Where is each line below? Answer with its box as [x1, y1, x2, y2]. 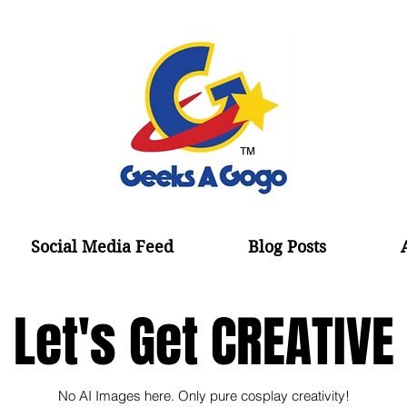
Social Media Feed [31, 237, 174, 256]
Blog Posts [248, 237, 326, 256]
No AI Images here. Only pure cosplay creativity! [57, 387, 350, 404]
